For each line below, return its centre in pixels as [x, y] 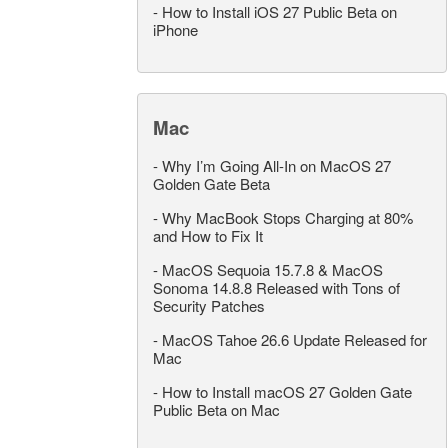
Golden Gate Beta [211, 184]
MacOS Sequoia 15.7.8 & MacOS [272, 270]
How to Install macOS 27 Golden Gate [287, 392]
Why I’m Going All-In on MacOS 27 [276, 166]
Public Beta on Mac [216, 410]
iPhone [175, 30]
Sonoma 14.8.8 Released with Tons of [276, 288]
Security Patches [209, 306]
